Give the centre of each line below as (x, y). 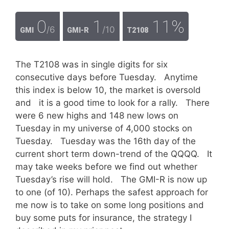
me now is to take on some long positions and (110, 205)
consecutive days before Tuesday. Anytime (107, 77)
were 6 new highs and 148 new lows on (97, 116)
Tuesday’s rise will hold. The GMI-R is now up (111, 179)
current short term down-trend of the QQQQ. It (114, 154)
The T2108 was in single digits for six (91, 64)
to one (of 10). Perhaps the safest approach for (112, 192)
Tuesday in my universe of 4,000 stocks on (104, 128)
